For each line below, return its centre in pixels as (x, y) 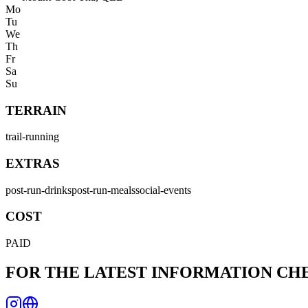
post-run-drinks (38, 190)
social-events (163, 190)
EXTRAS (33, 164)
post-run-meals (103, 190)
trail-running (32, 137)
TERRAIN (36, 110)
